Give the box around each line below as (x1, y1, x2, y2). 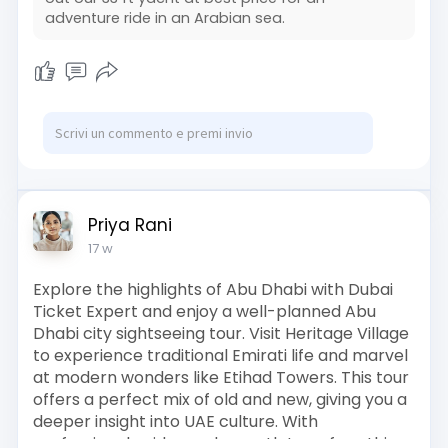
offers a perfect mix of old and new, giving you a (32, 387, 407, 411)
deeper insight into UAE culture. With (32, 409, 318, 433)
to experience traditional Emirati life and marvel (32, 343, 408, 367)
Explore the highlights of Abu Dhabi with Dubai (32, 277, 393, 301)
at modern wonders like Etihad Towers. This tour (32, 365, 409, 389)
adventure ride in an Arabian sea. (44, 7, 285, 28)
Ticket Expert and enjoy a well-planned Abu (32, 299, 376, 323)
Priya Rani (87, 212, 172, 237)
